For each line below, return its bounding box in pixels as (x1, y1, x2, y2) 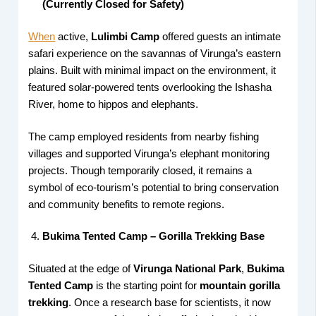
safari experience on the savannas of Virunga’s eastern (28, 47, 281, 59)
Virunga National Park (133, 263, 242, 275)
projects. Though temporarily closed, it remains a (28, 164, 253, 176)
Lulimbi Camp (91, 30, 160, 42)
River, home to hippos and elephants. (28, 98, 199, 110)
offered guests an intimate (159, 30, 281, 42)
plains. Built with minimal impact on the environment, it (28, 64, 276, 76)
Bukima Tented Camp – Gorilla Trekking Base (42, 231, 265, 243)
